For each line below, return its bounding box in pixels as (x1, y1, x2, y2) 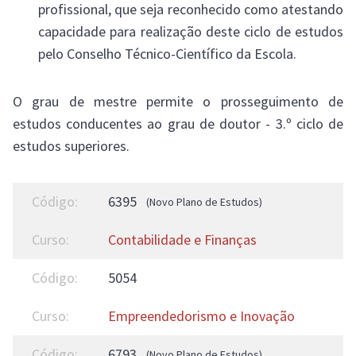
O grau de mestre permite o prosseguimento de (13, 92, 343, 110)
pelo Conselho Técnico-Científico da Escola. (38, 44, 296, 63)
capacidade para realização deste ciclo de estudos (38, 22, 343, 41)
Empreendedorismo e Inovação (108, 307, 295, 325)
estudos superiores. (13, 137, 130, 155)
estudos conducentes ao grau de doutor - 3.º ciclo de (13, 114, 343, 133)
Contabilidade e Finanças (108, 230, 257, 249)
